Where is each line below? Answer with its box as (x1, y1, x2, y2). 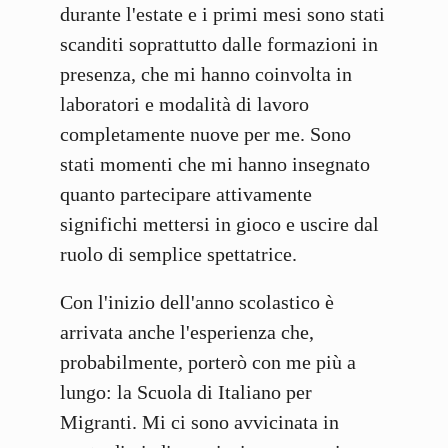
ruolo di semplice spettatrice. (60, 243, 297, 266)
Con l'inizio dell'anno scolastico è (60, 291, 334, 314)
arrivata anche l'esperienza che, (60, 321, 314, 344)
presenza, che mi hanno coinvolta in (60, 63, 352, 86)
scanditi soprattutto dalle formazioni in (60, 33, 378, 56)
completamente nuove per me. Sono (60, 123, 351, 146)
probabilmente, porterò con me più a (60, 351, 356, 374)
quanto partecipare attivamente (60, 183, 312, 206)
